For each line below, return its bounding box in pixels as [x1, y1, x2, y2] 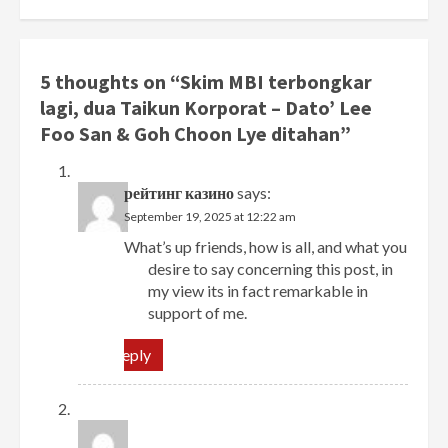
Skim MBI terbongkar [180, 69, 372, 95]
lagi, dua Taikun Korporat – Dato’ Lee [40, 95, 372, 121]
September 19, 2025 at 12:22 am [124, 209, 297, 225]
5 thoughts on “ [40, 69, 180, 95]
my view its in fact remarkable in [148, 281, 369, 301]
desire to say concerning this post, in [148, 259, 394, 279]
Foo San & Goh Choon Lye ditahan [40, 121, 340, 147]
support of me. [148, 303, 248, 323]
